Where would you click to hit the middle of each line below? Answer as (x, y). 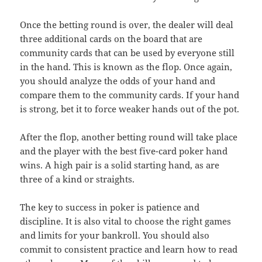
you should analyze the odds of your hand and (118, 80)
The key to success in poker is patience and (110, 207)
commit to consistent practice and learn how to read (129, 249)
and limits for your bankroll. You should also (115, 235)
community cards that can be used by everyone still (127, 52)
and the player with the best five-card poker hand (124, 151)
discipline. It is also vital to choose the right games (126, 221)
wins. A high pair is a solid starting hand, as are (120, 165)
